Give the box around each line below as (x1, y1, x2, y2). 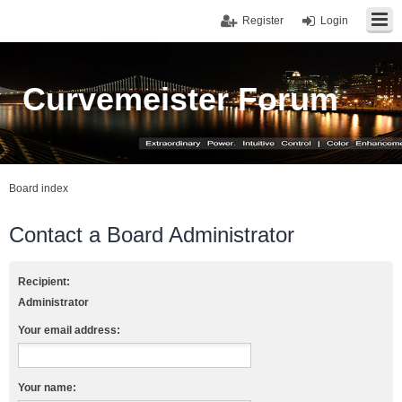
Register (242, 14, 284, 27)
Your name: (18, 381, 76, 394)
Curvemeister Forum (22, 81, 338, 118)
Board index (9, 182, 68, 195)
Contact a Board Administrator (9, 223, 294, 247)
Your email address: (18, 324, 120, 336)
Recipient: (18, 275, 70, 288)
